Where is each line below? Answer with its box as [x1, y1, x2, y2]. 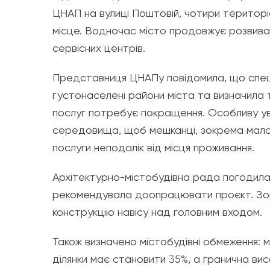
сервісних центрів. [52, 41, 145, 54]
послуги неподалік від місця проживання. [52, 140, 254, 154]
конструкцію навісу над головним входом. [52, 205, 262, 218]
